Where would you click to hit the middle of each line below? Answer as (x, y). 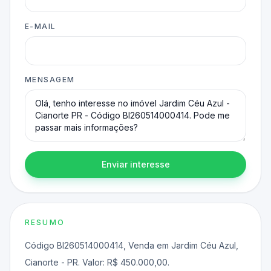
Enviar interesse (135, 164)
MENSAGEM (50, 79)
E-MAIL (41, 26)
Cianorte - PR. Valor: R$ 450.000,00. (97, 262)
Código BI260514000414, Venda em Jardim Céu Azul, (132, 245)
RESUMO (45, 222)
